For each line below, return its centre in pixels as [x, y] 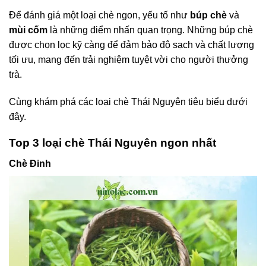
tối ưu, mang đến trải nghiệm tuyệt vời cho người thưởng [129, 59]
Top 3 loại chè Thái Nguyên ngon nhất [113, 143]
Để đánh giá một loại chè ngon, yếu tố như [99, 15]
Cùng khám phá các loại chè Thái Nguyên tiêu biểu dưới [128, 102]
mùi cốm [28, 30]
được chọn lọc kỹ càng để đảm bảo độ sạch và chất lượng [132, 45]
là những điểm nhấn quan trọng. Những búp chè [150, 30]
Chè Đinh [30, 163]
